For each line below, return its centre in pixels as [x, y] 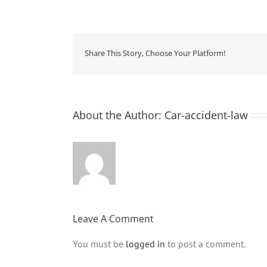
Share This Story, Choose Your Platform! [155, 53]
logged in [145, 243]
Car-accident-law [206, 115]
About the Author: [119, 115]
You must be [99, 243]
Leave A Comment [113, 218]
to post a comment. [205, 243]
